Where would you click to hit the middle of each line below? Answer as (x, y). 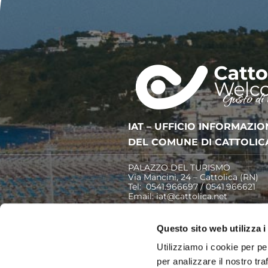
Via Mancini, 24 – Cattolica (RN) (194, 177)
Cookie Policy (226, 214)
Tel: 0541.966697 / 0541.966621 (192, 187)
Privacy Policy (158, 214)
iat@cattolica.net (192, 197)
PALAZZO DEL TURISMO (179, 168)
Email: (142, 197)
